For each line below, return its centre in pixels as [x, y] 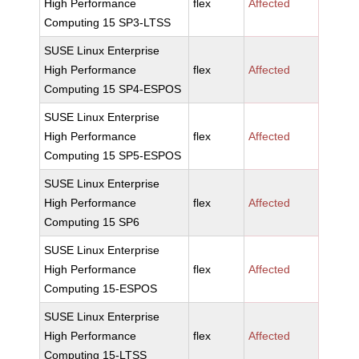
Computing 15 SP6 [92, 222]
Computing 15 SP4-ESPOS [113, 89]
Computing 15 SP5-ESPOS [113, 155]
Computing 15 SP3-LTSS [108, 22]
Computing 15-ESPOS [101, 288]
